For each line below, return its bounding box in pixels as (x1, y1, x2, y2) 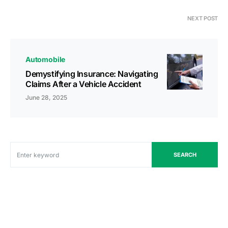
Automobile (25, 55, 66, 64)
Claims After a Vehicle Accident (25, 79, 141, 90)
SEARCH (173, 151, 196, 159)
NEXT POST (187, 15, 218, 22)
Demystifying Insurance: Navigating (25, 69, 158, 79)
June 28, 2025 (25, 94, 67, 102)
